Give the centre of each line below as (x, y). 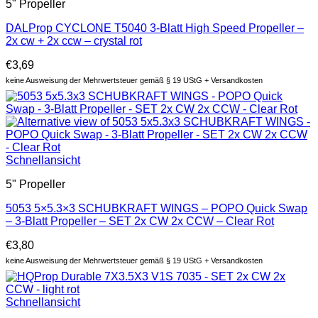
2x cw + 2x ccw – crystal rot (74, 40)
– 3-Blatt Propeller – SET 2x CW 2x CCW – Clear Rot (140, 221)
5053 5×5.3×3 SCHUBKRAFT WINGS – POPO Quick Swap (157, 208)
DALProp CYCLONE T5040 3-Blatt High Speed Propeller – (155, 28)
